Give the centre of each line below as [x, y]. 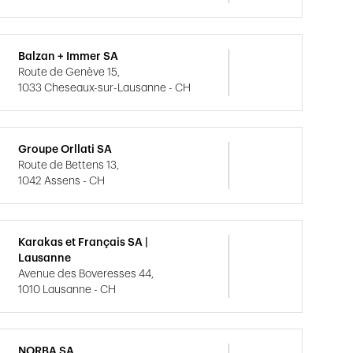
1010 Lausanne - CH [67, 290]
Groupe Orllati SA [65, 150]
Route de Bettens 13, [69, 165]
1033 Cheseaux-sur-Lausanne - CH [105, 88]
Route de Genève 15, [69, 72]
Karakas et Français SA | [84, 243]
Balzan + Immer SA [69, 57]
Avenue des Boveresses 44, [86, 274]
